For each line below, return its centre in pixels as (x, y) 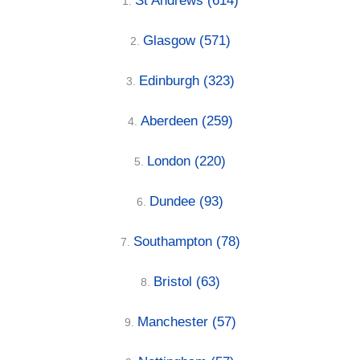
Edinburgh (171, 80)
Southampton (174, 241)
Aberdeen (171, 121)
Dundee (174, 201)
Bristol (174, 281)
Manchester (174, 321)
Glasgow (171, 40)
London (171, 161)
